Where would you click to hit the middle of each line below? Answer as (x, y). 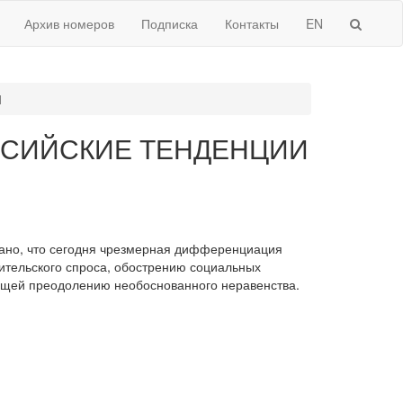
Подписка (170, 23)
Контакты (252, 23)
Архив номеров (69, 23)
